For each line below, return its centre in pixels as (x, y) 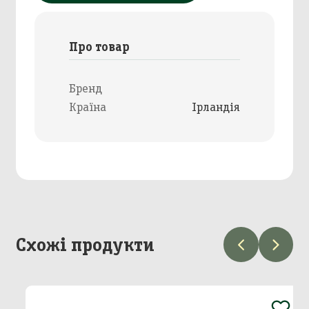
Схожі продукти (85, 244)
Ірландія (216, 107)
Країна (87, 107)
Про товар (99, 46)
